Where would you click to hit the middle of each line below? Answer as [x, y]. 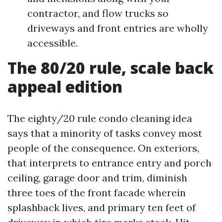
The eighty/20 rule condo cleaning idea [100, 118]
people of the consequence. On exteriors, [103, 148]
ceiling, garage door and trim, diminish [97, 178]
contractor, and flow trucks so [98, 13]
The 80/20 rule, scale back [111, 68]
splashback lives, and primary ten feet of [102, 207]
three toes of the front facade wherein [97, 193]
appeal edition [65, 86]
